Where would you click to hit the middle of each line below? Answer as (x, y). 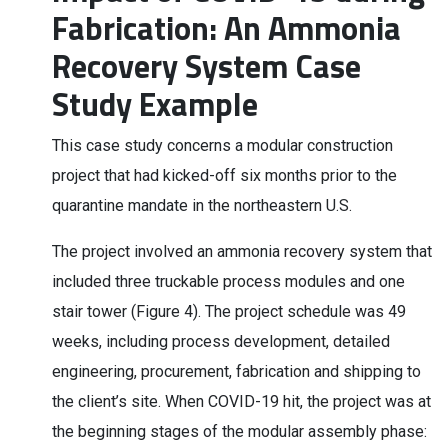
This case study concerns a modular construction (222, 145)
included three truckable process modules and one (228, 281)
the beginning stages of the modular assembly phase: (239, 431)
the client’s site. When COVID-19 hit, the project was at (241, 401)
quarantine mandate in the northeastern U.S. (202, 205)
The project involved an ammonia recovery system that (242, 251)
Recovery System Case (206, 66)
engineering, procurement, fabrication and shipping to (236, 371)
